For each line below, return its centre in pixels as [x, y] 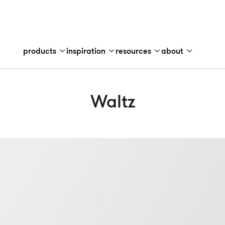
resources [134, 51]
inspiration [87, 51]
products [40, 51]
